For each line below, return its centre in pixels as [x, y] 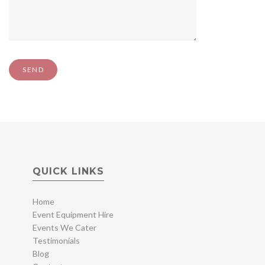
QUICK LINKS [68, 172]
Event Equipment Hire [73, 215]
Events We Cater [64, 228]
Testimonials [56, 241]
